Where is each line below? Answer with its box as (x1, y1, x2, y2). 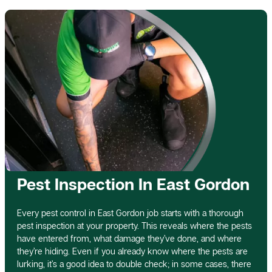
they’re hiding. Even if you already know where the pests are (17, 245, 248, 256)
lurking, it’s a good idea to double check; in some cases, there (17, 258, 251, 269)
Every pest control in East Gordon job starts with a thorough (17, 207, 243, 218)
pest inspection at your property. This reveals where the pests (17, 220, 252, 231)
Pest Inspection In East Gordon (17, 174, 250, 194)
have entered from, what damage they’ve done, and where (17, 233, 242, 243)
